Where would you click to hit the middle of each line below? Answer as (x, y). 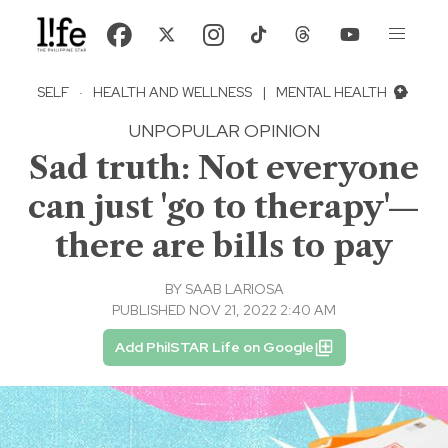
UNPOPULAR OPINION (224, 131)
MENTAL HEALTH (333, 92)
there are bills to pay (224, 246)
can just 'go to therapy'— (224, 207)
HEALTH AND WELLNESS (172, 92)
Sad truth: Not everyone (224, 168)
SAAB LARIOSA (234, 289)
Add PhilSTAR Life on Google (214, 347)
